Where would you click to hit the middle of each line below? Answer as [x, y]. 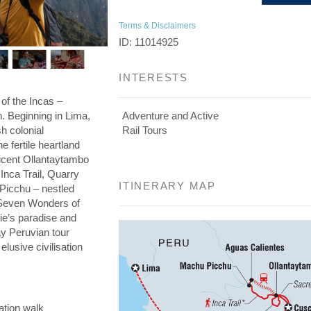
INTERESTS [153, 77]
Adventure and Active [171, 116]
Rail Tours [145, 130]
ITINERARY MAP [167, 186]
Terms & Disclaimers [158, 26]
